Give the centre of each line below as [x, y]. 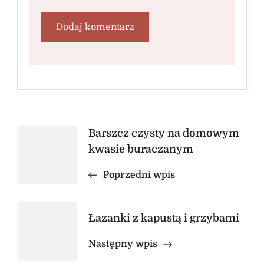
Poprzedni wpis [139, 175]
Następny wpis [123, 244]
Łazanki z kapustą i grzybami [164, 218]
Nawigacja [71, 138]
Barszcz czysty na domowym [164, 133]
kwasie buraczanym [141, 149]
